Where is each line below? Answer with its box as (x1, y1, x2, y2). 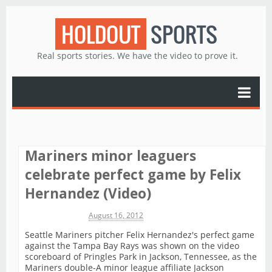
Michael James (25, 210, 74, 221)
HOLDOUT (61, 18, 140, 50)
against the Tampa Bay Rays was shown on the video (25, 240, 239, 252)
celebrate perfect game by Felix (25, 165, 241, 184)
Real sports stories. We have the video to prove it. (36, 50, 238, 61)
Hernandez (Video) (25, 184, 151, 203)
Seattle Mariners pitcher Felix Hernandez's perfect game (25, 229, 254, 241)
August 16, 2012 (89, 210, 143, 221)
